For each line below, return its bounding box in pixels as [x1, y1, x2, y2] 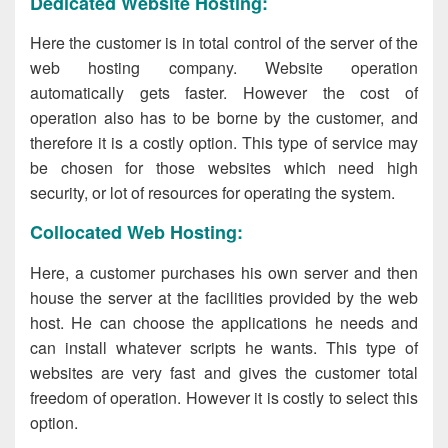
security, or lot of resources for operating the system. [30, 181, 395, 205]
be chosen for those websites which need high [30, 156, 418, 180]
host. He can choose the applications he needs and [30, 310, 418, 334]
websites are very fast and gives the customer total [30, 360, 418, 384]
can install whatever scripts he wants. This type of [30, 335, 418, 359]
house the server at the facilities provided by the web [30, 285, 418, 309]
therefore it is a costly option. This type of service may [30, 131, 418, 155]
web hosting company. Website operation [30, 56, 418, 80]
